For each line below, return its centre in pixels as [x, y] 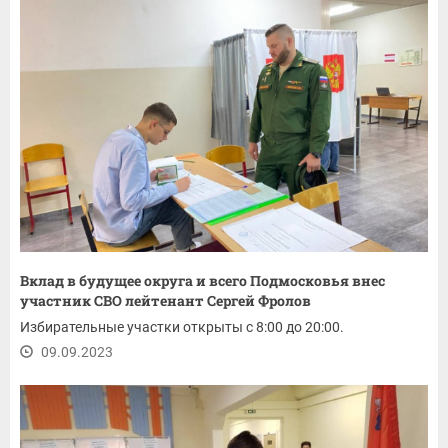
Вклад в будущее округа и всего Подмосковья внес [202, 281]
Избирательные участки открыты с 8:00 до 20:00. [182, 327]
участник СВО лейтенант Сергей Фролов [165, 301]
